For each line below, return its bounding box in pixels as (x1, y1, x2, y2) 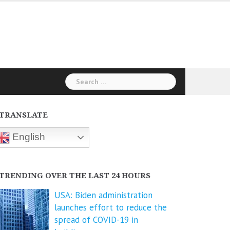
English (10, 131, 45, 142)
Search (65, 73, 91, 85)
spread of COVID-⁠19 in (54, 214, 138, 225)
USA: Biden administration (54, 189, 152, 201)
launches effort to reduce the (54, 202, 167, 213)
